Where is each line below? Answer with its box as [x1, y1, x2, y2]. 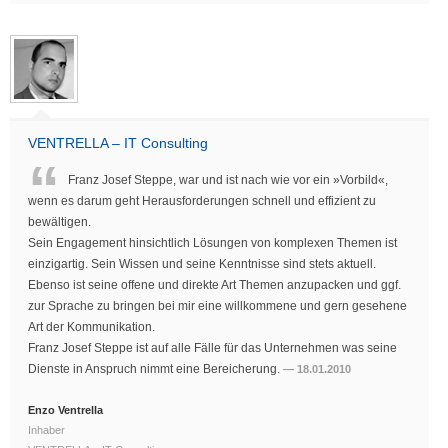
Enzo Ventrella [28, 404, 103, 417]
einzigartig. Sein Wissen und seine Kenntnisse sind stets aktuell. [28, 257, 376, 272]
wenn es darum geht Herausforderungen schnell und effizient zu [28, 194, 376, 209]
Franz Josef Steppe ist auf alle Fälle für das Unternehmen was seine [28, 341, 397, 356]
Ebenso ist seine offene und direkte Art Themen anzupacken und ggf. [28, 278, 401, 293]
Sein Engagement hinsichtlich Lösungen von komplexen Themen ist [28, 236, 397, 251]
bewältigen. [28, 215, 91, 230]
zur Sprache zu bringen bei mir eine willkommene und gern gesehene [28, 299, 407, 314]
